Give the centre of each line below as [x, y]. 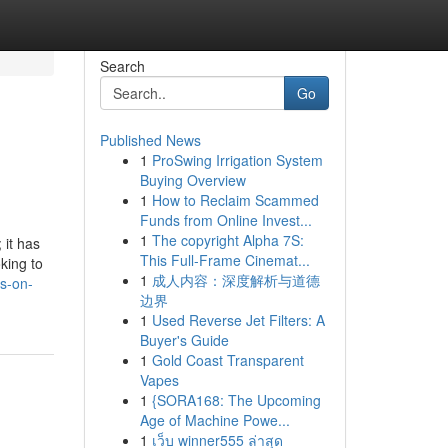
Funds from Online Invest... [225, 220]
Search [122, 66]
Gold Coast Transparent [227, 360]
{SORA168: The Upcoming [236, 400]
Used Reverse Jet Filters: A [238, 320]
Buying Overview [192, 180]
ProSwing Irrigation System [237, 160]
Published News [150, 140]
